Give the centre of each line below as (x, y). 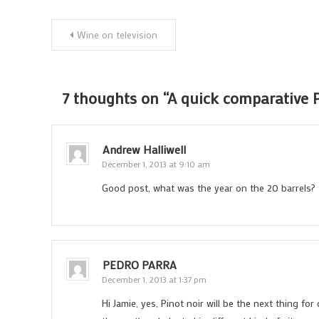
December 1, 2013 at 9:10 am (156, 164)
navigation (100, 60)
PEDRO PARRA (140, 265)
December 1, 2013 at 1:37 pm (154, 279)
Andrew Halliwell (144, 149)
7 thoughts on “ (115, 98)
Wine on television (117, 35)
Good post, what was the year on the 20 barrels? (209, 188)
